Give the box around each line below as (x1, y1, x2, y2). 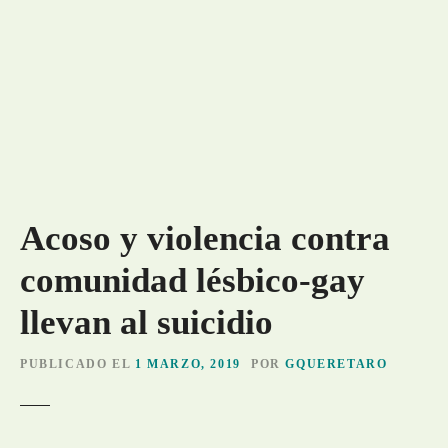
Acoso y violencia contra (20, 219, 390, 258)
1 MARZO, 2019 (134, 357, 241, 370)
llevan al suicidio (20, 303, 273, 342)
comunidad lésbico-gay (20, 261, 365, 300)
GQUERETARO (285, 357, 388, 370)
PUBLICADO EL (20, 357, 131, 370)
